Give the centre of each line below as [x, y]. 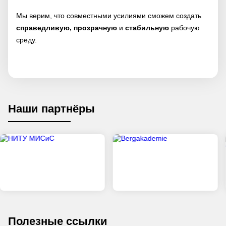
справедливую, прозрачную [67, 28]
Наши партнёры [51, 109]
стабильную [148, 28]
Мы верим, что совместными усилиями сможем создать [109, 16]
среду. [26, 40]
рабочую [185, 28]
